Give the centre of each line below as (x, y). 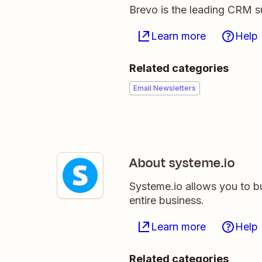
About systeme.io (182, 163)
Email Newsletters (165, 88)
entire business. (167, 200)
